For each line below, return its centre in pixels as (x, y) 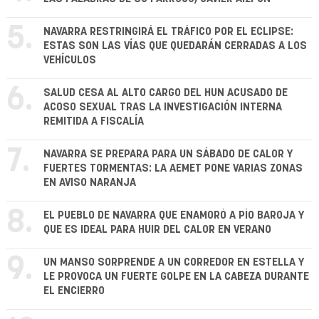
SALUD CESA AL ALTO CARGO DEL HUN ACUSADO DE (166, 93)
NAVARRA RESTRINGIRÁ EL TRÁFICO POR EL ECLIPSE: (168, 31)
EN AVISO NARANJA (90, 182)
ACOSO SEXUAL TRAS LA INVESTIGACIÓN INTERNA (163, 107)
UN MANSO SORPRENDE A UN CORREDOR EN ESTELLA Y (174, 262)
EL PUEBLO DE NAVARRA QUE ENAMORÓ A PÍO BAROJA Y (174, 215)
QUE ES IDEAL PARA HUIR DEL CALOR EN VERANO (157, 229)
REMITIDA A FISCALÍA (94, 121)
